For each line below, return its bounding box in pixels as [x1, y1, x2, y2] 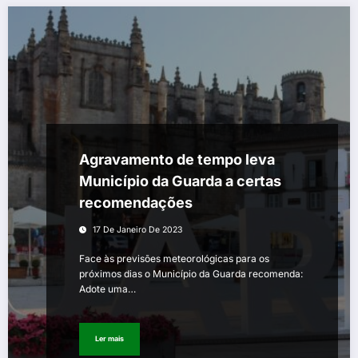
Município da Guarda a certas [79, 172, 281, 189]
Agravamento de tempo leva [79, 150, 275, 168]
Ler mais [95, 334, 124, 344]
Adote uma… [79, 282, 136, 295]
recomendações [79, 193, 193, 211]
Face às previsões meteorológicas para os [79, 252, 269, 265]
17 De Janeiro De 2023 [93, 224, 182, 235]
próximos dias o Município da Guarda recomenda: [79, 267, 303, 280]
